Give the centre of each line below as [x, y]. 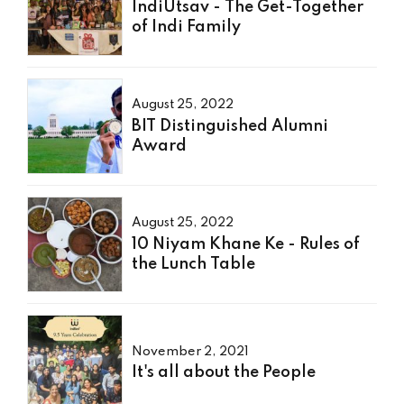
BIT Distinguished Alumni [230, 126]
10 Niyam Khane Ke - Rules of [246, 244]
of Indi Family [187, 28]
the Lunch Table [194, 264]
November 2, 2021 [191, 351]
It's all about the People [224, 373]
